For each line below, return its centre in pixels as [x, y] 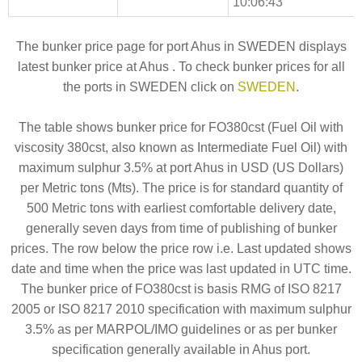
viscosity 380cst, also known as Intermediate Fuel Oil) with [181, 147]
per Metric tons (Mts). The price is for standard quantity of [181, 187]
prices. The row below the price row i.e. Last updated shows [181, 248]
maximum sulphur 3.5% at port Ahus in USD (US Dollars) [181, 167]
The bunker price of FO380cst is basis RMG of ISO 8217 [181, 288]
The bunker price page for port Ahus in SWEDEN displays [181, 46]
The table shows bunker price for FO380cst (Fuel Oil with [181, 127]
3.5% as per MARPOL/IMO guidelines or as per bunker [181, 329]
